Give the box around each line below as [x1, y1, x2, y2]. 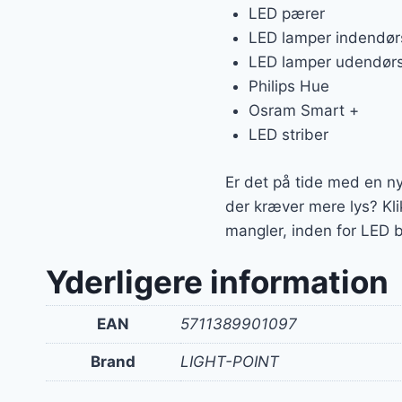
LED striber [248, 126, 328, 144]
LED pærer [248, 4, 325, 23]
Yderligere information [46, 262, 389, 301]
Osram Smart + [248, 101, 359, 120]
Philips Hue [248, 77, 329, 96]
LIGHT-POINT [180, 352, 279, 371]
